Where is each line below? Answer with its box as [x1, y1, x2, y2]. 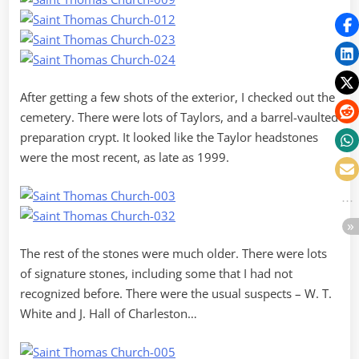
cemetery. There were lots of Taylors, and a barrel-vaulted [20, 109, 338, 126]
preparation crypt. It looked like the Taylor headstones [20, 129, 318, 146]
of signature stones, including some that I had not [20, 265, 292, 282]
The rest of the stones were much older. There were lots [20, 245, 327, 262]
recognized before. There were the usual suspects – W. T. [20, 285, 332, 302]
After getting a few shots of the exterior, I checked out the [20, 89, 335, 106]
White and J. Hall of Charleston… [20, 305, 197, 322]
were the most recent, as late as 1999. [20, 149, 229, 166]
